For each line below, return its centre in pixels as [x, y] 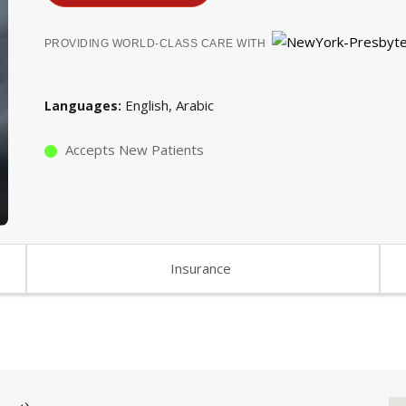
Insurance [201, 268]
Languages [81, 105]
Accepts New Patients [134, 149]
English [146, 105]
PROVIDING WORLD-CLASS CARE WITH [155, 44]
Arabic [194, 105]
